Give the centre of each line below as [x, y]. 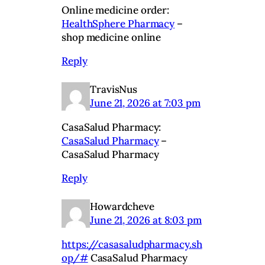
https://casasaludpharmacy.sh [132, 245]
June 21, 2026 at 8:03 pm [146, 220]
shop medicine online [112, 38]
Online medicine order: [116, 10]
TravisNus [114, 90]
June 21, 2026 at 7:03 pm [145, 103]
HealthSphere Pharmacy [118, 24]
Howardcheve [122, 207]
